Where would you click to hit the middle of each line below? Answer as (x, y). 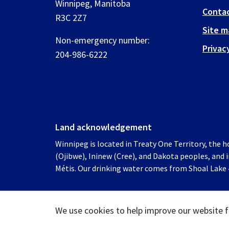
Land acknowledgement (104, 127)
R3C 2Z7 (71, 18)
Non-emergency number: (102, 40)
